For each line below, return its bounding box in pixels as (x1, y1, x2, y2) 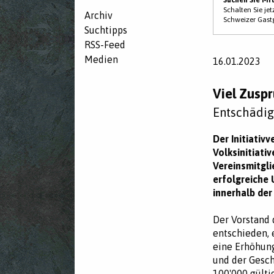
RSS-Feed (84, 39, 125, 51)
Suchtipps (84, 24, 127, 36)
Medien (84, 54, 118, 65)
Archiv (84, 10, 113, 21)
